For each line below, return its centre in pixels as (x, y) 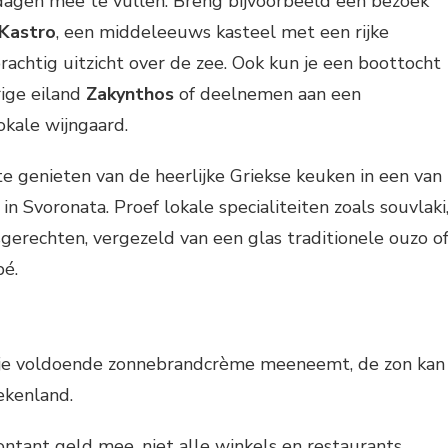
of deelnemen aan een (267, 93)
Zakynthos (130, 93)
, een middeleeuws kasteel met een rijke (222, 31)
